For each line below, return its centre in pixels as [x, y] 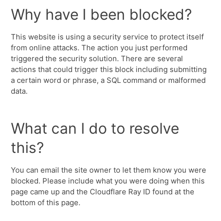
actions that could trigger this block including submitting [109, 69]
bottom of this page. [46, 203]
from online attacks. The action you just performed [99, 48]
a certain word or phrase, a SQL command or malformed [109, 80]
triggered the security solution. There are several [97, 58]
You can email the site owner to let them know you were [109, 170]
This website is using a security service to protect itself [108, 37]
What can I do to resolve [95, 128]
